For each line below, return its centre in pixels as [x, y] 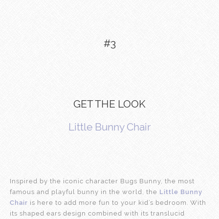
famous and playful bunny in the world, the [85, 192]
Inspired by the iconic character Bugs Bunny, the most [102, 181]
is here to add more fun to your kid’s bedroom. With [117, 202]
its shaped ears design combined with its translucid [97, 213]
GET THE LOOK [109, 104]
